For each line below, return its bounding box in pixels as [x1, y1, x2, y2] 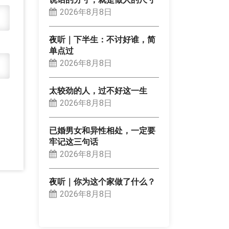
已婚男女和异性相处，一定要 [49, 126, 155, 136]
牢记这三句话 [49, 137, 98, 147]
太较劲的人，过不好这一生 [49, 86, 147, 96]
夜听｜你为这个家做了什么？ [49, 177, 155, 187]
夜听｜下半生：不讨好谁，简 [49, 35, 155, 45]
